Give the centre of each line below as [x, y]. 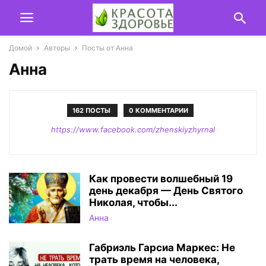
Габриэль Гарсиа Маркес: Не [162, 248]
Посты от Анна [107, 48]
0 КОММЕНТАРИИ [158, 110]
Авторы [57, 48]
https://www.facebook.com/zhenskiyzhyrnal [133, 129]
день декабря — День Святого [166, 191]
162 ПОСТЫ [92, 110]
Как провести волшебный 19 [161, 179]
